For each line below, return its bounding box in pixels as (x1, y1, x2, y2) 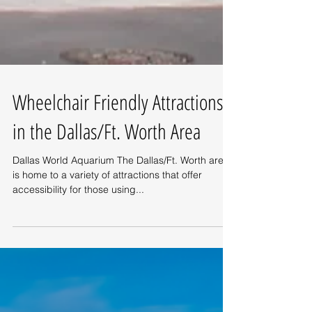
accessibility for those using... (13, 214, 144, 226)
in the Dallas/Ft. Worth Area (13, 148, 201, 176)
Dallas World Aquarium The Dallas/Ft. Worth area (13, 185, 117, 197)
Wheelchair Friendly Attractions (13, 118, 223, 147)
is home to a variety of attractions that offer (13, 199, 202, 212)
